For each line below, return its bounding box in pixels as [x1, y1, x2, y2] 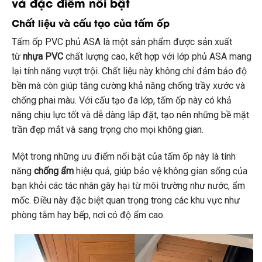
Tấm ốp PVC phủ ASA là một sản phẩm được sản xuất [12, 36, 232, 47]
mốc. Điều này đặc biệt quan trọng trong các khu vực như [12, 194, 240, 206]
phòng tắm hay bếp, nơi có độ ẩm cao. [12, 209, 165, 220]
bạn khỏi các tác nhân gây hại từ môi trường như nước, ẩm [12, 180, 245, 191]
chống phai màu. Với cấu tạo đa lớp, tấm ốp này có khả [12, 94, 232, 106]
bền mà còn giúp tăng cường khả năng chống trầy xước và [12, 80, 245, 91]
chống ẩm [34, 165, 74, 177]
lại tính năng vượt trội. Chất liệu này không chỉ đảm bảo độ [12, 65, 247, 77]
